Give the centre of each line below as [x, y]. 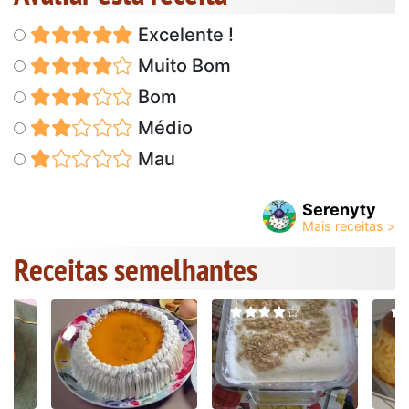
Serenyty [339, 210]
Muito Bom [182, 66]
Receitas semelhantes [136, 270]
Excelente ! [183, 35]
